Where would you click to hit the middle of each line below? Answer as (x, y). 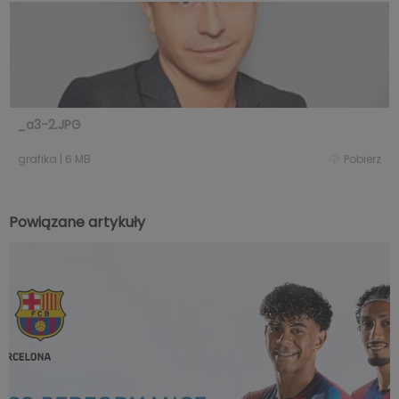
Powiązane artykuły (77, 223)
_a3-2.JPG (49, 125)
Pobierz (362, 159)
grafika (37, 159)
